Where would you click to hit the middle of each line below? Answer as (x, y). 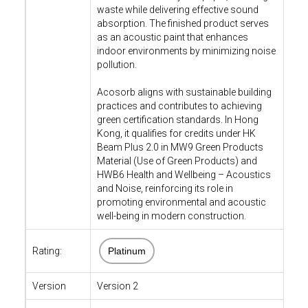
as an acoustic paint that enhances (172, 37)
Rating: (47, 251)
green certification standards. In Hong (177, 120)
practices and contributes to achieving (179, 106)
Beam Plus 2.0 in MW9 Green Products (180, 147)
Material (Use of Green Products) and (177, 161)
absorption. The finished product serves (183, 23)
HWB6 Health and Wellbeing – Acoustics (184, 175)
